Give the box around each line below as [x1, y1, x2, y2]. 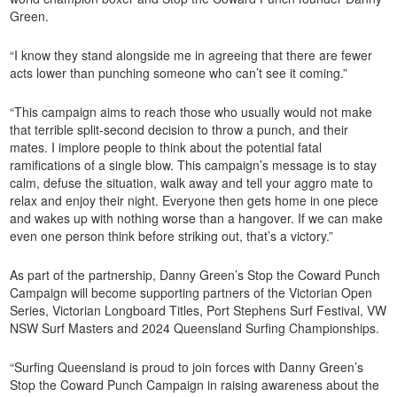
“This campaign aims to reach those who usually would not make [10, 103, 373, 121]
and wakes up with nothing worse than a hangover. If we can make [10, 209, 384, 228]
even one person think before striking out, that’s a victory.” [10, 227, 338, 245]
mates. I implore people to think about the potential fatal [10, 138, 323, 157]
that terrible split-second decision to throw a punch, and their [10, 121, 349, 139]
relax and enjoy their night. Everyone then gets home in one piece [10, 191, 379, 210]
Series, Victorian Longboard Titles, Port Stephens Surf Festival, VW [10, 301, 387, 320]
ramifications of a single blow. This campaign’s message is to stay [10, 156, 378, 175]
